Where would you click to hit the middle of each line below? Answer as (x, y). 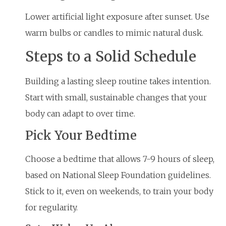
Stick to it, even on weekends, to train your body (119, 191)
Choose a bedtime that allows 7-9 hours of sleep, (120, 159)
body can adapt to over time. (80, 113)
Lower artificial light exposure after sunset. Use (117, 17)
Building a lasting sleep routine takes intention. (118, 81)
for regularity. (51, 208)
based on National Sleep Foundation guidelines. (118, 175)
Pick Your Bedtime (81, 136)
